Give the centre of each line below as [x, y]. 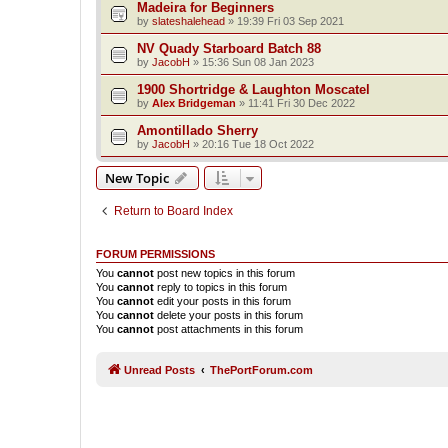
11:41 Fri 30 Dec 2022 [301, 102]
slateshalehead [188, 20]
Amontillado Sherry [197, 130]
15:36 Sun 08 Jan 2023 [258, 61]
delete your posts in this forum [228, 314]
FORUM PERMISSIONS [155, 253]
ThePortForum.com [261, 370]
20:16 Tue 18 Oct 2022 [258, 143]
